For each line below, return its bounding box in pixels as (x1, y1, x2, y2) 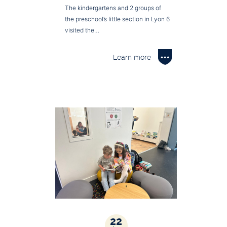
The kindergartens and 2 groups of (65, 4, 161, 12)
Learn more (113, 53, 151, 61)
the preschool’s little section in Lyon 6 (65, 15, 170, 23)
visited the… (65, 26, 99, 34)
